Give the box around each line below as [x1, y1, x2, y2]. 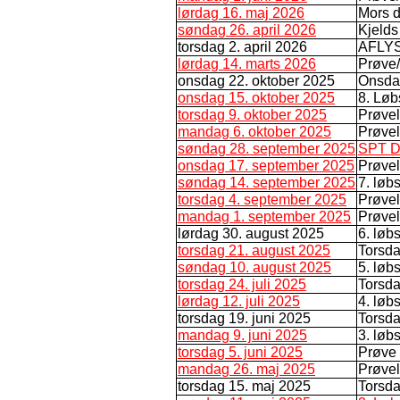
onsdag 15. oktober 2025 [178, 89, 335, 105]
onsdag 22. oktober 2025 [178, 72, 335, 88]
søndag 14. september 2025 [178, 174, 355, 190]
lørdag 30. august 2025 [178, 225, 324, 241]
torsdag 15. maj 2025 [178, 378, 311, 394]
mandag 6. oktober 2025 [178, 123, 331, 139]
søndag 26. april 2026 [178, 21, 316, 37]
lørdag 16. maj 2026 [178, 4, 304, 21]
